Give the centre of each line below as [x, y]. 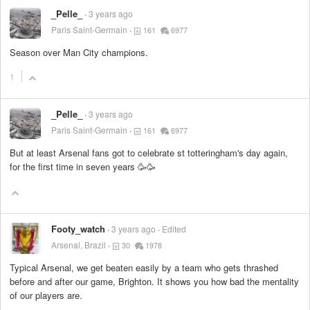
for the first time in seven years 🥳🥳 [83, 167]
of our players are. [46, 295]
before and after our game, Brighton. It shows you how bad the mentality [154, 281]
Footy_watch [78, 228]
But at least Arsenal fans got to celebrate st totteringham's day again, [149, 153]
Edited [174, 228]
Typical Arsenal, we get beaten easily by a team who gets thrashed [144, 267]
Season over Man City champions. [79, 53]
